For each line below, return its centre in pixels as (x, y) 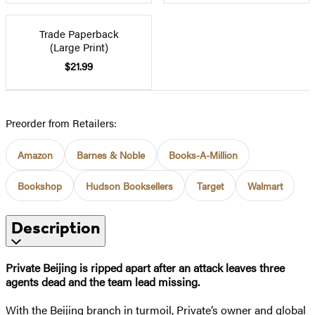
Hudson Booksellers (129, 185)
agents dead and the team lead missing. (103, 281)
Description (56, 227)
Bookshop (40, 185)
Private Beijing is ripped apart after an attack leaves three (145, 267)
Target (210, 185)
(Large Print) (79, 46)
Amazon (35, 154)
